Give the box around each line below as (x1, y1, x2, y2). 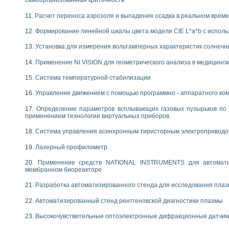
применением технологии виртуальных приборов (25, 112, 169, 120)
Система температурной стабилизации (35, 74, 151, 82)
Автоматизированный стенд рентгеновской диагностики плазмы (35, 197, 223, 204)
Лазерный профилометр (35, 143, 107, 151)
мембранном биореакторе (25, 166, 102, 174)
